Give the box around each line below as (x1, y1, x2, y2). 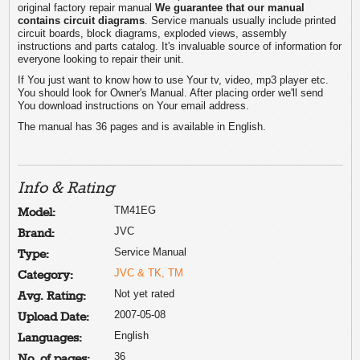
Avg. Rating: (18, 288, 87, 304)
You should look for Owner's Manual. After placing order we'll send (18, 86, 324, 99)
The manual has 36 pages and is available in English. (18, 120, 267, 133)
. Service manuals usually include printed (145, 14, 337, 27)
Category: (18, 268, 74, 283)
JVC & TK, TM (114, 266, 184, 279)
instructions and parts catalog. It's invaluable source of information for (18, 39, 342, 52)
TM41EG (114, 203, 157, 216)
